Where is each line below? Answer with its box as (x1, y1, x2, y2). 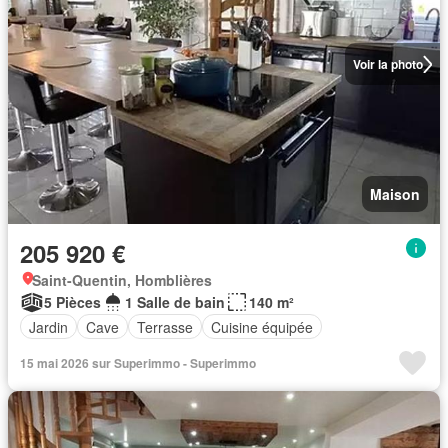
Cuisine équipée (211, 316, 313, 337)
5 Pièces (44, 292, 101, 312)
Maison (370, 184, 420, 204)
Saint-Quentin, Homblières (32, 270, 212, 290)
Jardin (29, 316, 68, 337)
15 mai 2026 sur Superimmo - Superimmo (20, 354, 256, 372)
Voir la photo (352, 55, 423, 73)
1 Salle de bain (125, 292, 225, 312)
